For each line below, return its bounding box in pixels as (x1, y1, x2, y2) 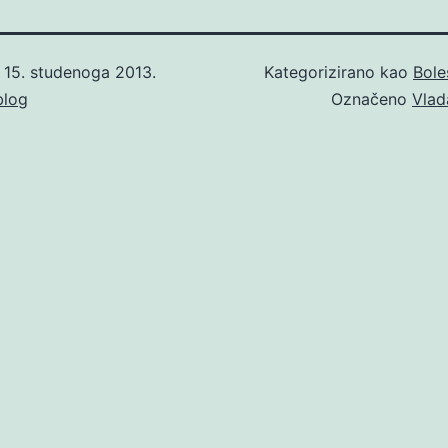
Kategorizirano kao (264, 61, 413, 82)
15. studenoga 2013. (4, 61, 156, 82)
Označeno (331, 88, 412, 109)
